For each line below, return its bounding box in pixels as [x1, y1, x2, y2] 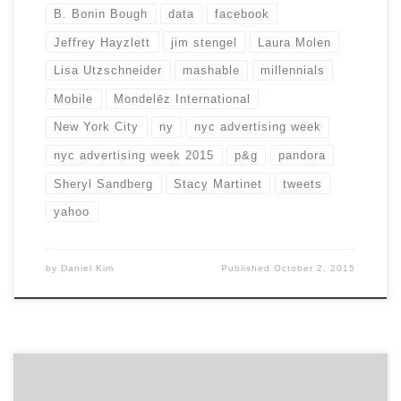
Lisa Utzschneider [54, 64, 163, 78]
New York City [54, 120, 140, 134]
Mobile [54, 91, 94, 106]
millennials [260, 64, 325, 78]
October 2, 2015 [274, 263, 356, 274]
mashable [183, 64, 241, 78]
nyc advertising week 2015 [54, 149, 215, 163]
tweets [282, 176, 322, 191]
